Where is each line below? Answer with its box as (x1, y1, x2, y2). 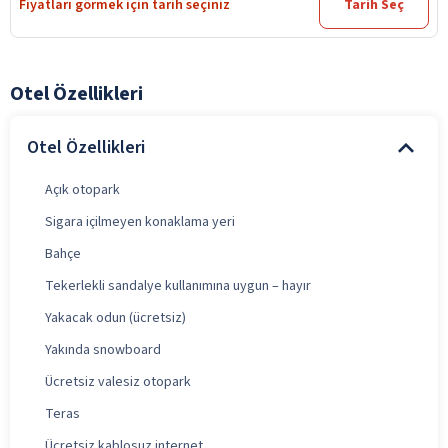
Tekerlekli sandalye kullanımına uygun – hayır (45, 275, 311, 296)
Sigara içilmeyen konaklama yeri (45, 211, 235, 232)
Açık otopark (45, 179, 120, 200)
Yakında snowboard (45, 339, 161, 360)
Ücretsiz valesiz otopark (45, 371, 191, 392)
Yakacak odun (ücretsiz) (45, 307, 186, 328)
